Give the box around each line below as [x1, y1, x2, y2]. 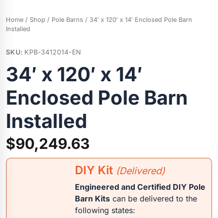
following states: [75, 205, 135, 215]
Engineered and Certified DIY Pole [75, 182, 205, 192]
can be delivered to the [110, 193, 197, 203]
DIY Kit [75, 163, 116, 177]
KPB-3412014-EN [24, 48, 81, 56]
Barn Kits [75, 193, 110, 203]
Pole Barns [52, 16, 83, 23]
